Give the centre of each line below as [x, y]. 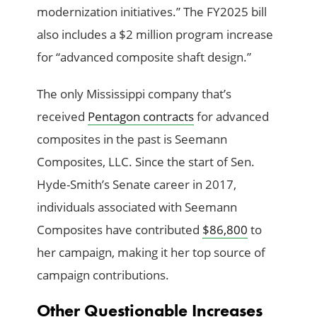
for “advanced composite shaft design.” [144, 57]
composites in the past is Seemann [132, 139]
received [63, 117]
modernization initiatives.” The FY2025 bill [152, 12]
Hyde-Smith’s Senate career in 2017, [137, 185]
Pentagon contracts [141, 117]
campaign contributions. [103, 275]
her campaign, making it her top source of [151, 253]
